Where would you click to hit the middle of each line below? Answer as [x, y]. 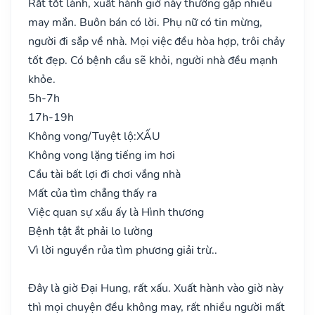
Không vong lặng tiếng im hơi [102, 155]
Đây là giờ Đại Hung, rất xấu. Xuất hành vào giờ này [156, 288]
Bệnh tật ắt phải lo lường [90, 231]
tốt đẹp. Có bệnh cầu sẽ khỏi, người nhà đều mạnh [153, 60]
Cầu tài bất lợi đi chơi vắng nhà [104, 174]
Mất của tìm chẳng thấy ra [92, 193]
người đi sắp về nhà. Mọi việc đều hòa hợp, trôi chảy [156, 41]
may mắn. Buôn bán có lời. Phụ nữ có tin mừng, [145, 22]
